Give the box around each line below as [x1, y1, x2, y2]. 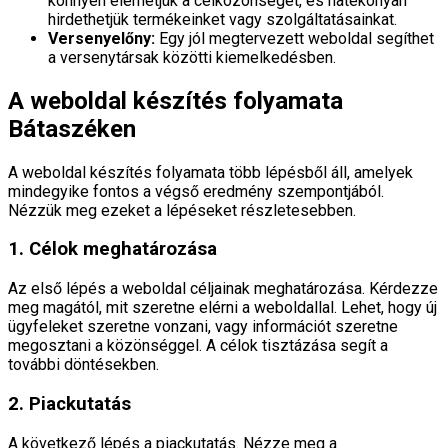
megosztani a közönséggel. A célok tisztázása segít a [8, 336, 388, 356]
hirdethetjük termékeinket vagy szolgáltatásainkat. [48, 9, 397, 29]
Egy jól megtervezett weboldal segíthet [155, 28, 434, 48]
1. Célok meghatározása [8, 238, 217, 261]
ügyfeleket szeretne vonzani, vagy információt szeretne [8, 317, 398, 337]
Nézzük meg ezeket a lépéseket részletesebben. [8, 200, 356, 220]
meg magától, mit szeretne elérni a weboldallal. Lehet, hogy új [8, 298, 437, 318]
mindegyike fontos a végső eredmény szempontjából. [8, 181, 384, 201]
